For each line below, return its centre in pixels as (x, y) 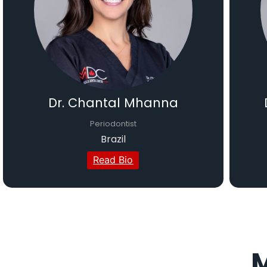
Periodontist (113, 124)
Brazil (113, 139)
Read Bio (113, 160)
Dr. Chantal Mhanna (113, 103)
